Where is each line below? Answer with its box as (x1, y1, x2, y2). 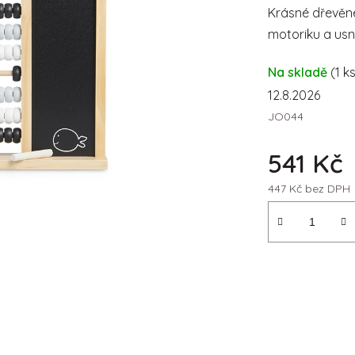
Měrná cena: (266, 204, 338, 221)
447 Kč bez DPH (267, 181, 350, 196)
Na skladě (267, 63, 330, 80)
